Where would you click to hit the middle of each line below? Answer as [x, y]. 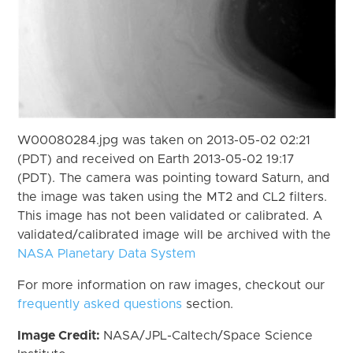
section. [208, 304]
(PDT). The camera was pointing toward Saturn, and [174, 178]
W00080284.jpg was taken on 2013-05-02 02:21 [164, 140]
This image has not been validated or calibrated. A [170, 216]
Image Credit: [61, 335]
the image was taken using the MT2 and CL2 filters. [173, 197]
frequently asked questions [100, 304]
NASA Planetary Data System [107, 253]
